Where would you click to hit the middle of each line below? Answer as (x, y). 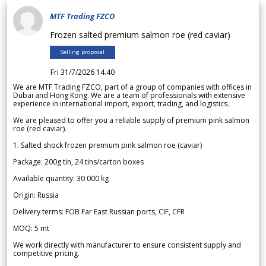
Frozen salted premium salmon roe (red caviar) (142, 35)
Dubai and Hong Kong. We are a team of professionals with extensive (129, 96)
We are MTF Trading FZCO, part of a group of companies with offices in (132, 87)
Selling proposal (83, 52)
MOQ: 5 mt (31, 229)
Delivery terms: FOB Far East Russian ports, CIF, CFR (99, 212)
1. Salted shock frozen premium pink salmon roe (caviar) (107, 145)
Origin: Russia (36, 195)
